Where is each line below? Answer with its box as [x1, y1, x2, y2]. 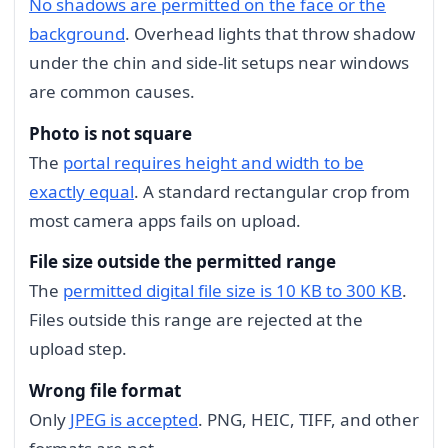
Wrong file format [29, 379, 181, 403]
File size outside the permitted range [29, 250, 336, 274]
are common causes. [29, 79, 195, 103]
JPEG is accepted [70, 408, 198, 432]
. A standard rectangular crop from [134, 179, 410, 203]
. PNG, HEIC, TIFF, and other [198, 408, 419, 432]
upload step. [29, 337, 127, 361]
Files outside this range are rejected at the [29, 308, 363, 332]
